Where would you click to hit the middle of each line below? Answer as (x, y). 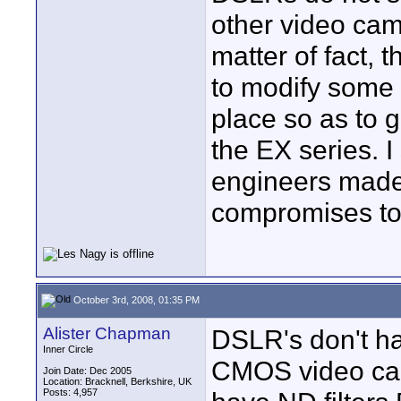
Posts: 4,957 (70, 392)
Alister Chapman (107, 333)
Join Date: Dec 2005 (87, 371)
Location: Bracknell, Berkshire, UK (117, 381)
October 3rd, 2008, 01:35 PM (135, 299)
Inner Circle (68, 349)
